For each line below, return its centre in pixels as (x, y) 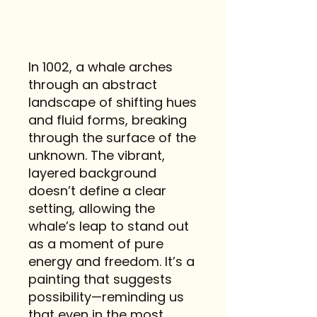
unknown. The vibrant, (97, 155)
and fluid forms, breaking (108, 120)
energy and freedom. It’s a (111, 261)
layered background (92, 173)
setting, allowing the (92, 208)
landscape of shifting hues (113, 102)
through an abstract (93, 85)
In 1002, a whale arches (100, 67)
